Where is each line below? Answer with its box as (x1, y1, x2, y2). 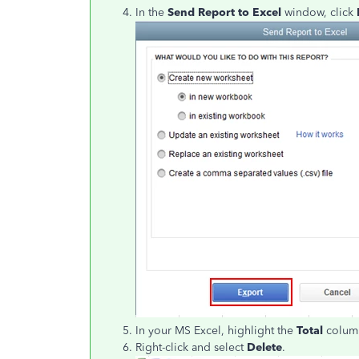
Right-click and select (135, 340, 247, 354)
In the (135, 5, 167, 19)
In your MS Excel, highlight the (135, 323, 296, 337)
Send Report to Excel (167, 5, 281, 19)
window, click (281, 5, 357, 19)
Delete (247, 340, 282, 354)
